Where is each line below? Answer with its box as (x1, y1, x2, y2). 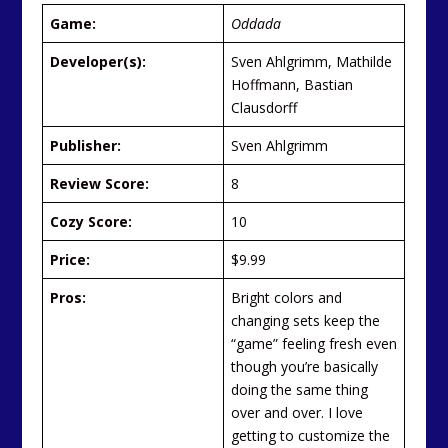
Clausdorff (231, 97, 298, 117)
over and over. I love (231, 402, 364, 422)
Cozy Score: (50, 211, 133, 231)
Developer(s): (50, 51, 147, 71)
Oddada (231, 13, 282, 33)
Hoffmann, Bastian (231, 74, 354, 94)
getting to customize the (231, 425, 391, 445)
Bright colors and (231, 287, 343, 307)
